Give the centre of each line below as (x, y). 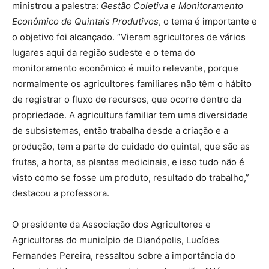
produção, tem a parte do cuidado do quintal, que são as (131, 146)
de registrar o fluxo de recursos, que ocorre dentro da (127, 99)
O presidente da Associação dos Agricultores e (111, 224)
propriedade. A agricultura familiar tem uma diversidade (130, 115)
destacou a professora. (61, 193)
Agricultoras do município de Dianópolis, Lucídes (116, 240)
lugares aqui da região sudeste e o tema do (104, 53)
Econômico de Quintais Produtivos (85, 21)
